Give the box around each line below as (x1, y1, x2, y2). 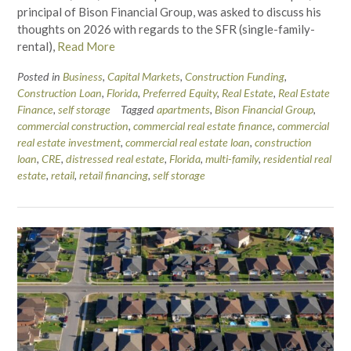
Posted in (17, 70, 63, 84)
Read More (57, 39, 115, 54)
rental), (17, 39, 57, 54)
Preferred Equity (143, 86, 217, 100)
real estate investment (17, 136, 121, 150)
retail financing (79, 168, 148, 183)
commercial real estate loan (125, 136, 250, 150)
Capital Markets (107, 70, 180, 84)
